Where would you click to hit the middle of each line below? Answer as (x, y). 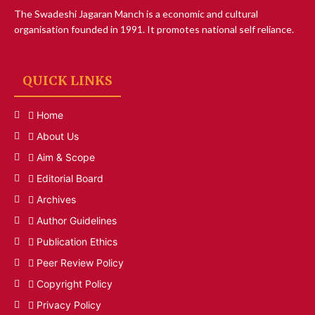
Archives (56, 199)
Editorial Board (70, 178)
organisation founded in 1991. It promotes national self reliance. (154, 29)
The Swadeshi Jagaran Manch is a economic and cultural (136, 13)
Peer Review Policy (80, 262)
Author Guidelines (77, 220)
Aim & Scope (66, 157)
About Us (58, 136)
